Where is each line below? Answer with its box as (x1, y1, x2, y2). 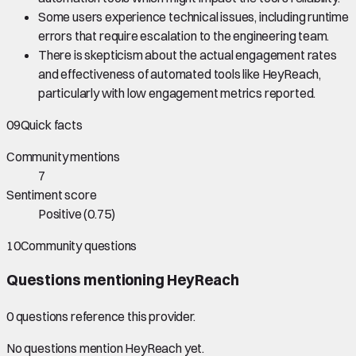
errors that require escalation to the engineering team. (38, 27, 330, 44)
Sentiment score (6, 186, 97, 203)
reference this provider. (68, 308, 195, 325)
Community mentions (6, 148, 120, 164)
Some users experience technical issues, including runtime (38, 8, 349, 25)
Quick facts (20, 116, 83, 133)
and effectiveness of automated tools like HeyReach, (38, 65, 322, 82)
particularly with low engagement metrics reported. (38, 84, 316, 101)
